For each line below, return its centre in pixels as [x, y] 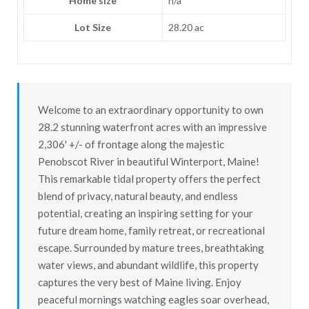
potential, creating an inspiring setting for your [145, 213]
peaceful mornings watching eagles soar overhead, [153, 299]
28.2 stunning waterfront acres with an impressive [152, 127]
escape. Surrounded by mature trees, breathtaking [151, 247]
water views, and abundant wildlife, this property [148, 265]
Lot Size [93, 27]
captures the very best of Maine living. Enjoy [139, 282]
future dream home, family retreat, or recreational [151, 230]
